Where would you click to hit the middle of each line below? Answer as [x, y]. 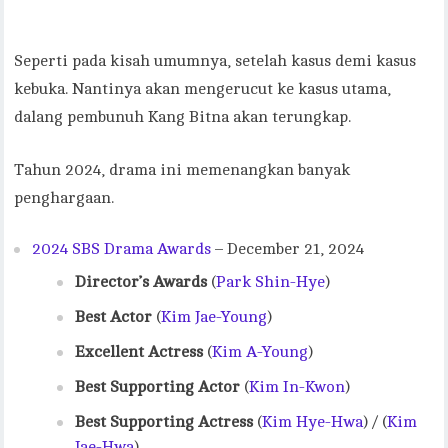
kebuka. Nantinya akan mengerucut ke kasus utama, [203, 88]
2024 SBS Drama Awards [122, 248]
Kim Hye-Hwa [313, 421]
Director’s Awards [141, 281]
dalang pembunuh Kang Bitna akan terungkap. [183, 116]
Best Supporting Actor [158, 386]
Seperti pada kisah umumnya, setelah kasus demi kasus [215, 60]
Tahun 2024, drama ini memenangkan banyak [182, 169]
